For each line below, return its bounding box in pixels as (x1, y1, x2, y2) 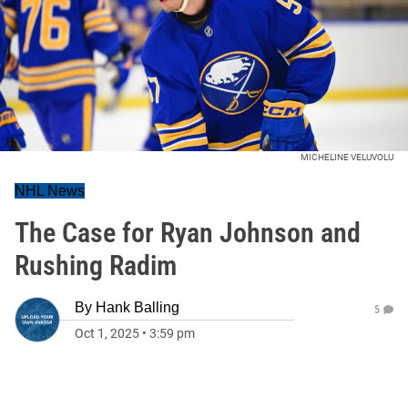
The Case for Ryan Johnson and (15, 217, 361, 249)
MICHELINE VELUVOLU (301, 152, 393, 162)
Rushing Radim (15, 250, 177, 281)
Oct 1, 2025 (75, 326, 139, 341)
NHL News (15, 183, 85, 199)
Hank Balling (96, 300, 179, 315)
